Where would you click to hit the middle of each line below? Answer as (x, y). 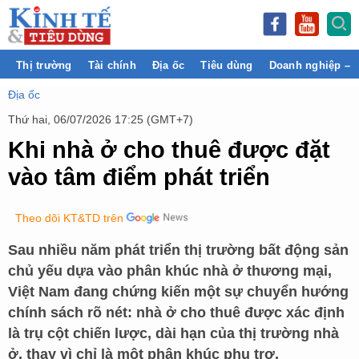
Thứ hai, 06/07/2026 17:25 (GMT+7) (101, 119)
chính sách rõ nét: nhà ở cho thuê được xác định (176, 313)
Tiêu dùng (227, 65)
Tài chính (112, 65)
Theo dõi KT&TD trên (69, 218)
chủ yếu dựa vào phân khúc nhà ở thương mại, (170, 271)
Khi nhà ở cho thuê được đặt (169, 150)
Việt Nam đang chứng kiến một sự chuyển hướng (178, 292)
